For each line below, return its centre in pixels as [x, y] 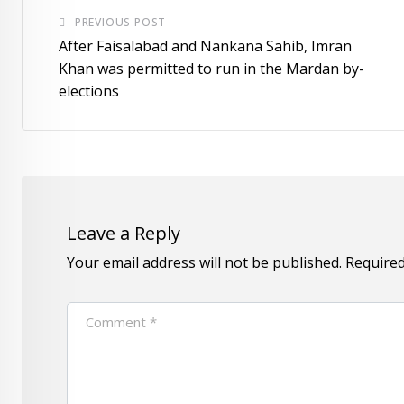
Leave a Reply [124, 233]
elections [89, 91]
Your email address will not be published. [204, 262]
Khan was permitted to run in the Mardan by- [211, 68]
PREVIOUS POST [120, 22]
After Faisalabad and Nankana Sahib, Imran [205, 46]
